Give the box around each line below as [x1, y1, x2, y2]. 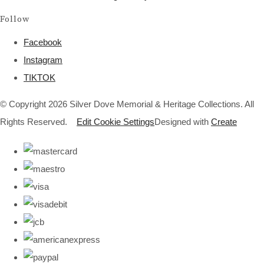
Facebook [24, 37, 62, 47]
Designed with [154, 116, 211, 127]
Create [211, 116, 237, 127]
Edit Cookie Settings [77, 116, 154, 127]
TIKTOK [24, 72, 55, 82]
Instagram [24, 54, 62, 65]
